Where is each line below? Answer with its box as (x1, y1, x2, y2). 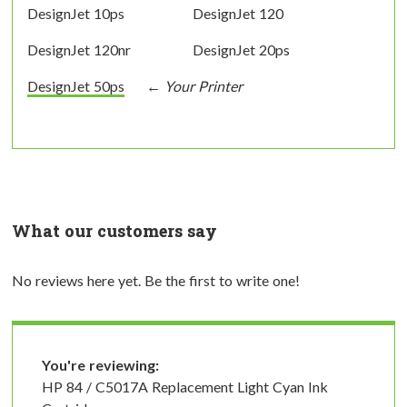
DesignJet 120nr (27, 40, 131, 58)
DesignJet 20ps (192, 40, 290, 58)
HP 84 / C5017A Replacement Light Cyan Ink (42, 377, 328, 395)
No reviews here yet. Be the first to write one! (12, 271, 300, 289)
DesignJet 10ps (27, 4, 124, 22)
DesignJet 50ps (27, 76, 124, 94)
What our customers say (12, 219, 217, 242)
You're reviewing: (42, 355, 159, 373)
